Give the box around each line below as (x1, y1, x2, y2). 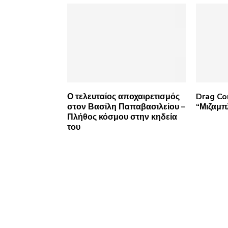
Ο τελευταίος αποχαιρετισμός (67, 91, 180, 103)
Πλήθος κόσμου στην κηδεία (67, 111, 177, 123)
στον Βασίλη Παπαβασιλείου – (67, 101, 185, 113)
